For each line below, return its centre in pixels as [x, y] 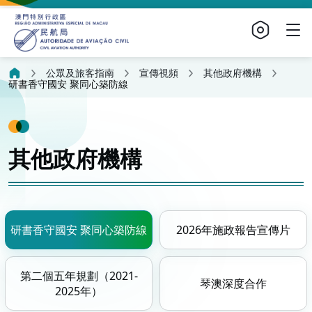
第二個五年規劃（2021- [79, 276]
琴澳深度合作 [233, 284]
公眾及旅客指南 [80, 73]
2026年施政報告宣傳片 [233, 230]
